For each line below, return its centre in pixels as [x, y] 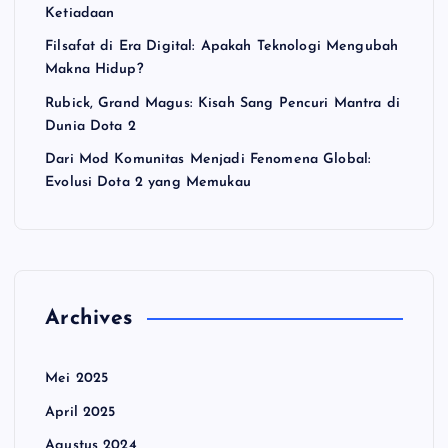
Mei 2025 [77, 379]
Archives [89, 319]
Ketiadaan [80, 13]
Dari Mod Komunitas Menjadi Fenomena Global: [208, 160]
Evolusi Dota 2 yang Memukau [148, 183]
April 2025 [80, 412]
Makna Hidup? [94, 70]
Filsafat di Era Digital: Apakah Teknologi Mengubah [222, 47]
